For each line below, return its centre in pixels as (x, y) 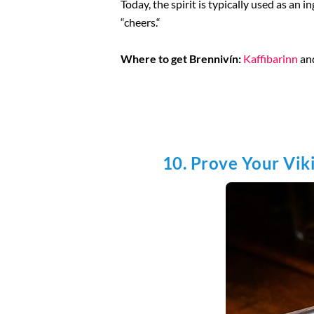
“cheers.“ (141, 22)
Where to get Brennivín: (181, 58)
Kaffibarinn (271, 58)
